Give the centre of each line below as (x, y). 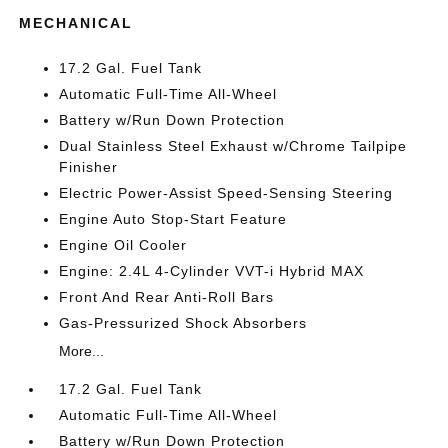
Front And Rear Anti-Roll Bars (167, 296)
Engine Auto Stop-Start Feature (173, 218)
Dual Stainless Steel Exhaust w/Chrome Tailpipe (233, 145)
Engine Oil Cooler (123, 244)
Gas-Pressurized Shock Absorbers (183, 322)
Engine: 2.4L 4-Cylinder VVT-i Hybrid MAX (212, 270)
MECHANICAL (76, 22)
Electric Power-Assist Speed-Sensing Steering (226, 192)
